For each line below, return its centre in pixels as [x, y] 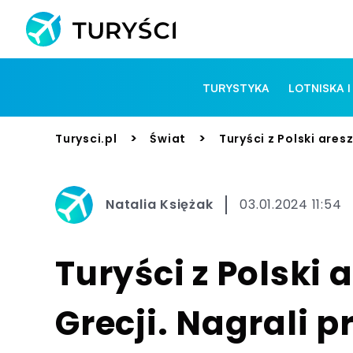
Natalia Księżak [160, 204]
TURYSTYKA [236, 87]
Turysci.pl [86, 138]
